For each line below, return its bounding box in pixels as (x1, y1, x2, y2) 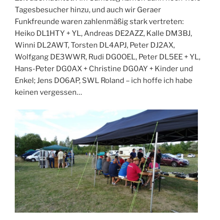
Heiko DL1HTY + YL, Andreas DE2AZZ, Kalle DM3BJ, (15, 29, 192, 38)
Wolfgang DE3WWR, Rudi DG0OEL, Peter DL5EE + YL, (15, 53, 200, 62)
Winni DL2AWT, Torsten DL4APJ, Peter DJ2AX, (15, 41, 175, 50)
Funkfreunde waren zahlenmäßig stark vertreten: (15, 17, 184, 27)
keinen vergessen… (15, 88, 82, 97)
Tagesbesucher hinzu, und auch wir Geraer (15, 5, 161, 15)
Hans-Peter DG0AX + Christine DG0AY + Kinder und (15, 64, 193, 74)
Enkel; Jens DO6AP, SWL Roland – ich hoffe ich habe (15, 76, 192, 85)
